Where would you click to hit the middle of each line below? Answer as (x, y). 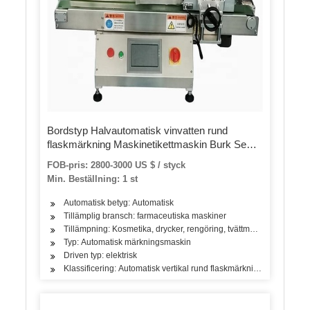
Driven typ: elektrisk (101, 255)
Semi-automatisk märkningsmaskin (128, 172)
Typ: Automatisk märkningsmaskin (128, 242)
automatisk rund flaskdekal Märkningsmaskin (150, 158)
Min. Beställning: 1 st (93, 179)
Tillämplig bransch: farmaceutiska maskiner (145, 216)
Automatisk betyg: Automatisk (119, 202)
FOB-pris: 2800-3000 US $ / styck (117, 165)
